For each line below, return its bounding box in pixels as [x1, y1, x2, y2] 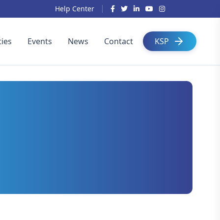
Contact [104, 36, 133, 47]
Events [27, 36, 52, 47]
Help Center [55, 4, 94, 13]
